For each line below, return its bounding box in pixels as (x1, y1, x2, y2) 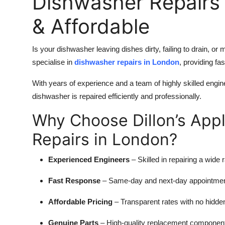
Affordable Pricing (48, 197, 113, 206)
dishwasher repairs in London (74, 57, 179, 66)
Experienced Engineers (48, 155, 130, 164)
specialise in (32, 57, 74, 66)
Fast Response (48, 176, 100, 185)
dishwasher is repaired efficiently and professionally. (32, 91, 201, 100)
